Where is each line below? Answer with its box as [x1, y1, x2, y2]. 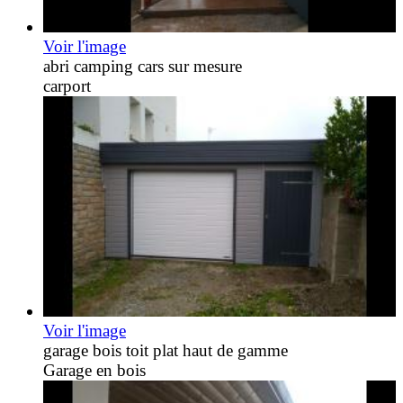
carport [43, 76, 91, 95]
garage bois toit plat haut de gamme [43, 340, 288, 360]
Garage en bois [43, 360, 146, 380]
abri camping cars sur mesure [43, 56, 242, 76]
